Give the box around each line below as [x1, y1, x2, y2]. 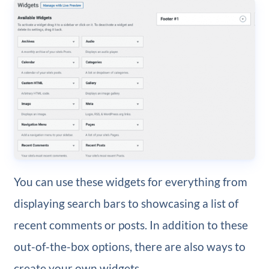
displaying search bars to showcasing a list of [13, 196, 238, 210]
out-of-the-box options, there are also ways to [13, 239, 246, 253]
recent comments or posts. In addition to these [13, 217, 248, 232]
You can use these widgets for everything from [13, 174, 247, 189]
